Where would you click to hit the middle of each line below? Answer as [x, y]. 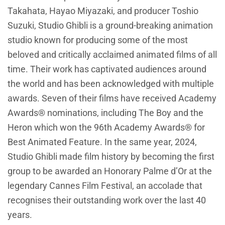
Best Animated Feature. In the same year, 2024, [102, 142]
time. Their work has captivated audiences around [107, 69]
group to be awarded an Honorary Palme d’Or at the [110, 171]
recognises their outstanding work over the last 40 [107, 200]
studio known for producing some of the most [98, 40]
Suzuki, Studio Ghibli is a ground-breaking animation [110, 26]
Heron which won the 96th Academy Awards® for [106, 128]
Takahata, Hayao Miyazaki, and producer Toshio [103, 11]
